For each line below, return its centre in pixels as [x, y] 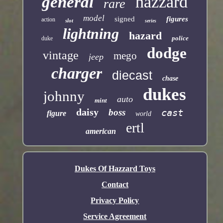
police [180, 38]
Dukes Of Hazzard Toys [115, 169]
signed [125, 19]
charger [77, 73]
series [151, 21]
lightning [91, 34]
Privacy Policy [115, 201]
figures [177, 19]
